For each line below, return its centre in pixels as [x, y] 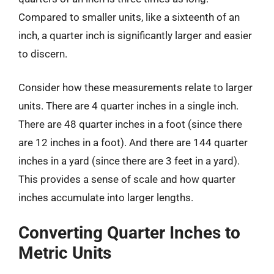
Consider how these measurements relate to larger [135, 87]
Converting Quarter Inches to [129, 232]
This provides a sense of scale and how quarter [127, 179]
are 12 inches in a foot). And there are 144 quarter [133, 143]
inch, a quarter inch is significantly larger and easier [135, 35]
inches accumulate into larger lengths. [106, 198]
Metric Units [65, 253]
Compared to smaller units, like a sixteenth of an [129, 17]
